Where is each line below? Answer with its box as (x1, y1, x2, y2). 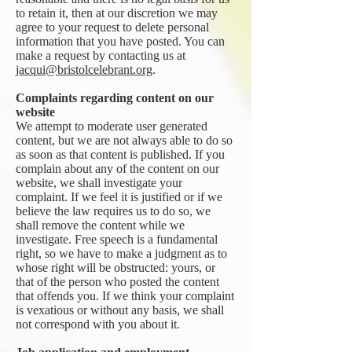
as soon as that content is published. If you (16, 148, 225, 161)
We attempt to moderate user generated (16, 119, 207, 133)
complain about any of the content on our (16, 162, 219, 175)
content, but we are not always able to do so (16, 134, 233, 147)
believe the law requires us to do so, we (16, 204, 211, 218)
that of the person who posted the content (16, 275, 219, 288)
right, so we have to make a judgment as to (16, 247, 227, 260)
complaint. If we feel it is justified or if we (16, 190, 222, 203)
